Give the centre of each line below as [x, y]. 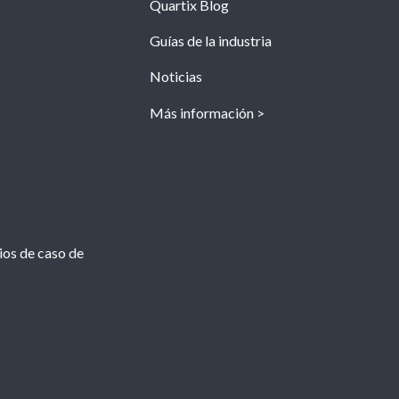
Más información [202, 113]
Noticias [176, 77]
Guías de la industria [211, 41]
